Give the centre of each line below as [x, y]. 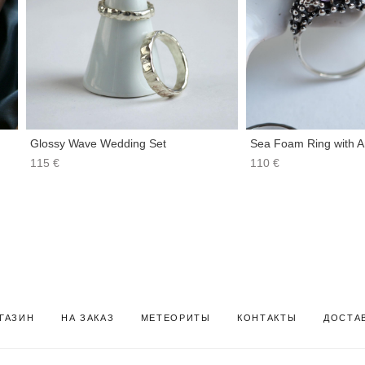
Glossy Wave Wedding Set [98, 143]
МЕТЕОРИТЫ [176, 318]
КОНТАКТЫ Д [284, 318]
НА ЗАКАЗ [88, 318]
